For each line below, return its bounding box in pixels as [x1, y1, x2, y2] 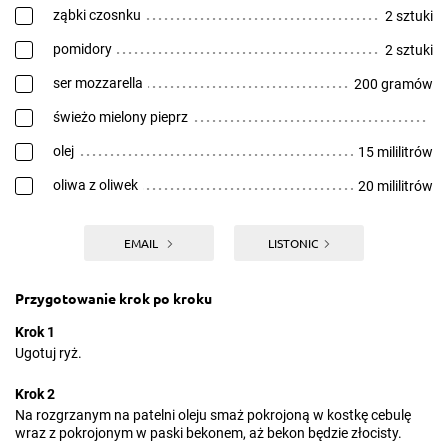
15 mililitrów [358, 144, 433, 160]
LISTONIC [267, 235, 318, 251]
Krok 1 [15, 324, 55, 340]
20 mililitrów [358, 178, 433, 194]
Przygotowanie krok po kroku [15, 289, 212, 307]
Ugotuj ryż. [15, 345, 82, 361]
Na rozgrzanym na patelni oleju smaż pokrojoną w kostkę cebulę [15, 407, 411, 423]
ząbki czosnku [53, 7, 141, 23]
